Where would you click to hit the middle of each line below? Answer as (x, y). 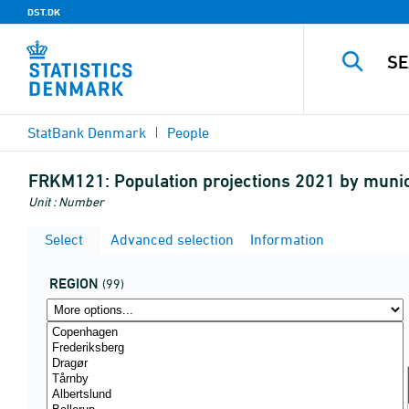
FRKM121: (69, 181)
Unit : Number (66, 201)
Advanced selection (170, 239)
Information (285, 239)
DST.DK (44, 12)
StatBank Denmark (87, 132)
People (188, 132)
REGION (74, 283)
